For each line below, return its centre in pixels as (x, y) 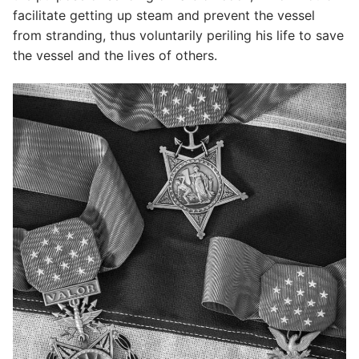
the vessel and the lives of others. (115, 55)
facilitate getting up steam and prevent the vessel (164, 15)
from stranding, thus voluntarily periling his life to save (178, 35)
